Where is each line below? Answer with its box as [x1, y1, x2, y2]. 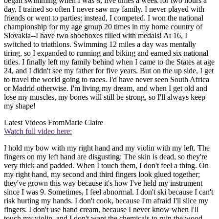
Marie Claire [65, 118, 103, 127]
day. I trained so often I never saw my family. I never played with [4, 5, 204, 14]
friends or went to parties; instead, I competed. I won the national [4, 14, 203, 22]
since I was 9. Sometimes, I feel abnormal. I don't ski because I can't [4, 188, 213, 197]
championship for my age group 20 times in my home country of [4, 22, 202, 31]
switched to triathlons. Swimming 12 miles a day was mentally [4, 40, 196, 49]
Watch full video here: [4, 127, 72, 136]
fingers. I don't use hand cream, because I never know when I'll [4, 205, 198, 214]
